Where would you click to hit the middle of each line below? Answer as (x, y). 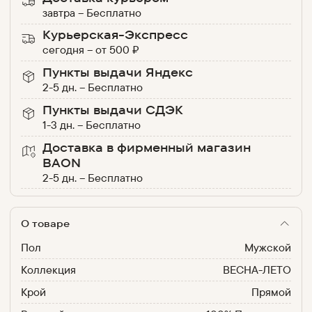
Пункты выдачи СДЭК (113, 109)
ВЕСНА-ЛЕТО (257, 270)
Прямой (272, 291)
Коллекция (48, 270)
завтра (59, 12)
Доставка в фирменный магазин (147, 147)
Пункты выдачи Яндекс (118, 72)
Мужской (268, 248)
